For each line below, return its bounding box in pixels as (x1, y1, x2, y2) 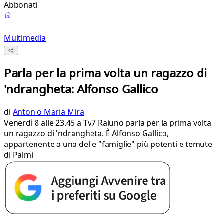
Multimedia (4, 33, 46, 43)
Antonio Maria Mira (13, 107, 84, 118)
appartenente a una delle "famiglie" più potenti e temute (4, 139, 212, 150)
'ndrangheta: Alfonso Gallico (4, 81, 158, 97)
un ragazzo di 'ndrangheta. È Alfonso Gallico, (4, 128, 169, 139)
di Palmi (4, 149, 33, 161)
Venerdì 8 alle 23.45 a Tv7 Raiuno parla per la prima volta (4, 117, 211, 128)
